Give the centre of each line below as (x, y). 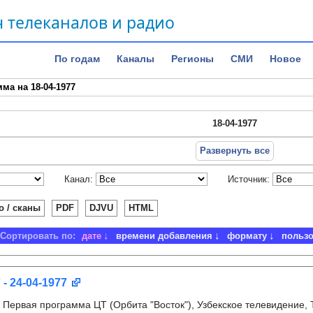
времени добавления (164, 236)
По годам (77, 59)
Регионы (192, 59)
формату (247, 236)
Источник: (249, 179)
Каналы (136, 59)
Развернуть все (234, 151)
